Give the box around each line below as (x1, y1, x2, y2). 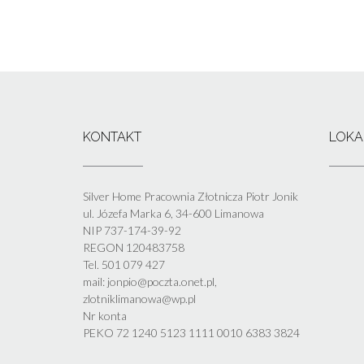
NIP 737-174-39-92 (83, 223, 181, 237)
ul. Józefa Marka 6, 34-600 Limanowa (83, 206, 264, 220)
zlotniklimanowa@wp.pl (83, 291, 196, 305)
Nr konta (83, 308, 127, 323)
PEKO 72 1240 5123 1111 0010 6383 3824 (83, 325, 300, 340)
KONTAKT (83, 128, 141, 145)
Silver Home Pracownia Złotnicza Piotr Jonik (83, 188, 298, 203)
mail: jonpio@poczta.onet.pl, (83, 274, 217, 288)
